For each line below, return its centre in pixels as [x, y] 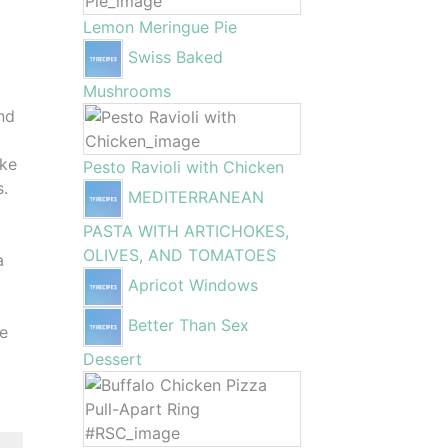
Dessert [113, 359]
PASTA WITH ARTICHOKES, [186, 231]
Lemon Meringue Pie [160, 27]
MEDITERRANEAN [196, 197]
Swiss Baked [176, 57]
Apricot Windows [193, 285]
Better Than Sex [189, 325]
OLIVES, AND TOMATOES [180, 255]
